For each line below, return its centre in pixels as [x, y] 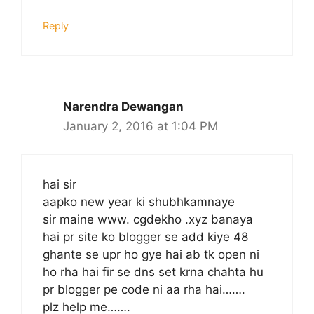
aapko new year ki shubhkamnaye [139, 202]
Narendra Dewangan [123, 106]
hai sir [60, 185]
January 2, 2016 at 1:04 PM [141, 126]
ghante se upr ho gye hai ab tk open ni [151, 255]
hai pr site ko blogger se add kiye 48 [145, 237]
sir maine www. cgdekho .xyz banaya [148, 220]
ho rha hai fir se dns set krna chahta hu [153, 272]
